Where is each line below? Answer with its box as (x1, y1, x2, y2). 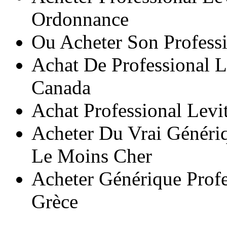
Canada (31, 76, 91, 98)
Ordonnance (31, 8, 129, 30)
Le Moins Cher (31, 144, 153, 167)
